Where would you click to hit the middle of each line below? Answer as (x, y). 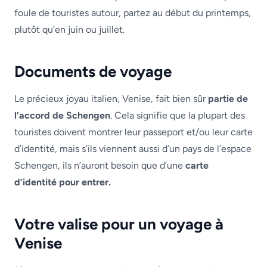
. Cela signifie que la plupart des (178, 115)
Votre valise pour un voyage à (119, 224)
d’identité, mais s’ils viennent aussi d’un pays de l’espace (133, 149)
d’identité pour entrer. (63, 182)
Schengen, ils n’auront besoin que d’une (100, 165)
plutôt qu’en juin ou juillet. (69, 30)
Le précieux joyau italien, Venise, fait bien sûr (111, 99)
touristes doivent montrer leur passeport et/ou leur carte (133, 132)
